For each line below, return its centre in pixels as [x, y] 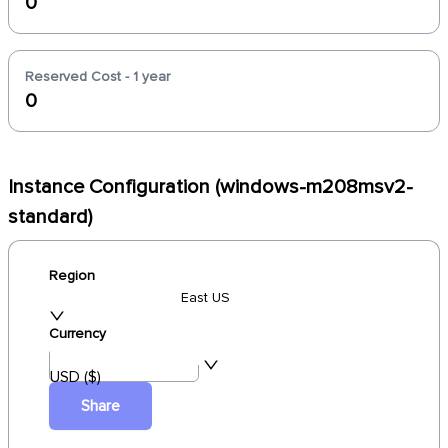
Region [72, 275]
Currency [77, 333]
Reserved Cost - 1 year [97, 76]
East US [205, 297]
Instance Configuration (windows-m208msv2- [210, 187]
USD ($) [75, 377]
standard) [50, 217]
